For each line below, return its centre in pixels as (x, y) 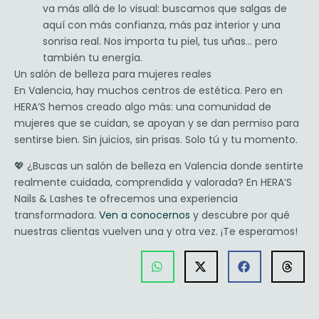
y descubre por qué (240, 215)
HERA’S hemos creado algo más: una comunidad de (143, 107)
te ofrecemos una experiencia (161, 199)
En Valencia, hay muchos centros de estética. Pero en (148, 91)
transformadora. (57, 215)
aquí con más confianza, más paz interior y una (162, 25)
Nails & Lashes (49, 199)
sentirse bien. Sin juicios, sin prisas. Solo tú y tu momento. (156, 140)
